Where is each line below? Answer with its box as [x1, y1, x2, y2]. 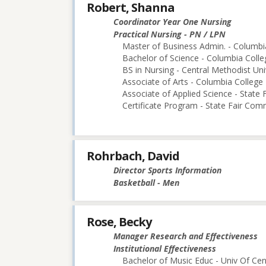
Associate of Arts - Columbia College [122, 76, 263, 88]
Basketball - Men [113, 177, 179, 189]
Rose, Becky [87, 213, 151, 230]
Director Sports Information [113, 164, 221, 176]
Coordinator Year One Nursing [113, 16, 232, 28]
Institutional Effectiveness [113, 242, 216, 254]
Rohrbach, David [87, 148, 179, 164]
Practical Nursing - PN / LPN [113, 28, 226, 40]
